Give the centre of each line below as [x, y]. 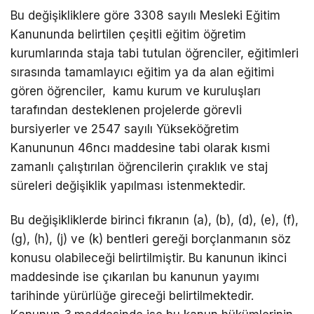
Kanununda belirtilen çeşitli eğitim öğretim [128, 34]
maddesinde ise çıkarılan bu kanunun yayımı [135, 277]
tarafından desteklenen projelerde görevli [126, 110]
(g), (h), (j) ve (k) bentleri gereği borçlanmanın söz [151, 239]
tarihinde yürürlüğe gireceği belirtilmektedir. [132, 296]
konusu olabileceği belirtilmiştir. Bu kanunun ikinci [149, 258]
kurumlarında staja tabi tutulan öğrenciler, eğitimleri [155, 53]
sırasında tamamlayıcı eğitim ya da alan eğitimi [142, 72]
